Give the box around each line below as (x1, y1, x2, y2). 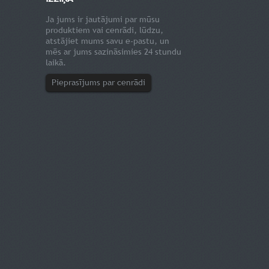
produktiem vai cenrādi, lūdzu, (46, 25, 163, 35)
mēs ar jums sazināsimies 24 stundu (46, 46, 181, 57)
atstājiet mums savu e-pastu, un (46, 35, 169, 46)
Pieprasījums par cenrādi (52, 77, 145, 88)
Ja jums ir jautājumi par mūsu (46, 14, 160, 25)
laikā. (46, 57, 66, 68)
